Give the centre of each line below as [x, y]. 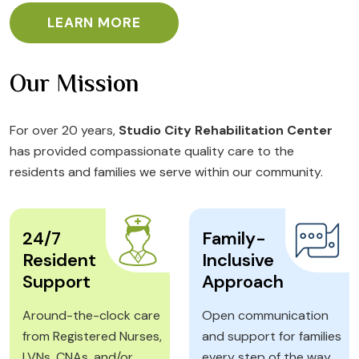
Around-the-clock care [91, 315]
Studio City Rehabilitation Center [226, 130]
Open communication [265, 315]
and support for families [272, 336]
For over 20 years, [64, 130]
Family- [234, 238]
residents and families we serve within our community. [166, 171]
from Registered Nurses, [92, 336]
